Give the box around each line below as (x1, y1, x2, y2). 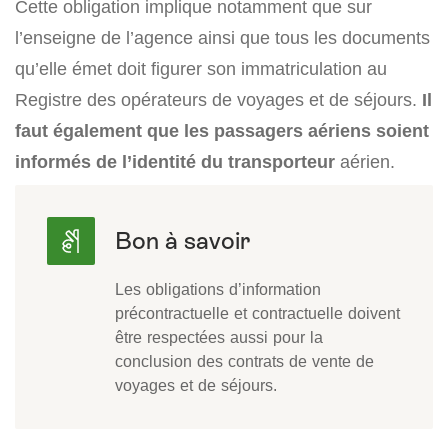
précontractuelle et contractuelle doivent (115, 303, 400, 324)
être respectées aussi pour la (115, 327, 323, 348)
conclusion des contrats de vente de (115, 351, 374, 372)
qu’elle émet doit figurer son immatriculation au (15, 58, 387, 80)
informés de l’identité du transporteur (15, 151, 335, 173)
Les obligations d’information (115, 279, 321, 300)
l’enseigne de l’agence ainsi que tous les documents (15, 27, 430, 49)
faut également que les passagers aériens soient (15, 120, 429, 142)
